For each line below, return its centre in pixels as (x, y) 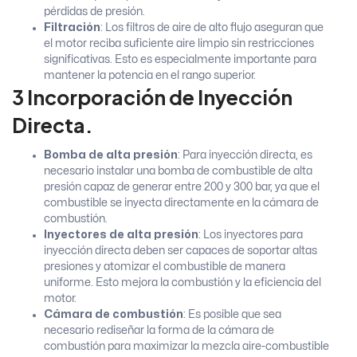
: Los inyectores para (251, 234)
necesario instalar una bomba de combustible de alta (178, 171)
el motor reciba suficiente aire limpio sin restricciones (179, 43)
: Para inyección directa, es (245, 155)
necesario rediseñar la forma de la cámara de (159, 330)
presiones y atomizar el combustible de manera (165, 266)
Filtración (72, 27)
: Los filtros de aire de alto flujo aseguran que (212, 27)
